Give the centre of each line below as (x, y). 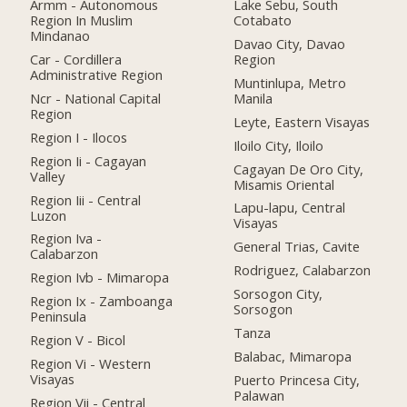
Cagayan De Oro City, (299, 169)
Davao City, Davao (290, 43)
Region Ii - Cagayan (89, 160)
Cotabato (263, 20)
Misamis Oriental (284, 184)
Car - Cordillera (76, 59)
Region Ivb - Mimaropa (100, 278)
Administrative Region (97, 74)
